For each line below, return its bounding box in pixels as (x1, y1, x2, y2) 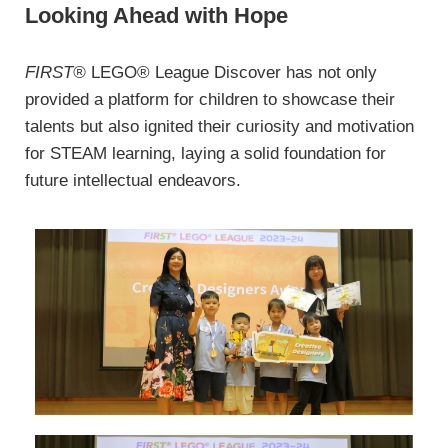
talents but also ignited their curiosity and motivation (25, 116, 414, 136)
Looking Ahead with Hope (25, 3, 288, 29)
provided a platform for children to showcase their (25, 89, 395, 109)
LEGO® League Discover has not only (86, 62, 377, 82)
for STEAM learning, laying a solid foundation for (25, 143, 386, 163)
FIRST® (25, 62, 86, 82)
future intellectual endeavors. (25, 170, 241, 190)
